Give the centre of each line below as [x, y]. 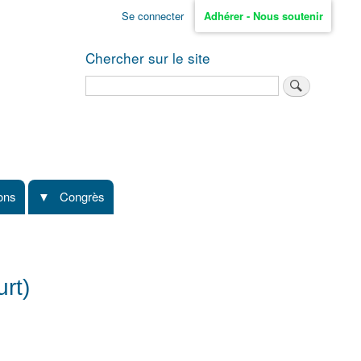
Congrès [82, 197]
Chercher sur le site [148, 57]
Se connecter [152, 16]
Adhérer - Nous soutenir [263, 16]
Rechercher [114, 82]
